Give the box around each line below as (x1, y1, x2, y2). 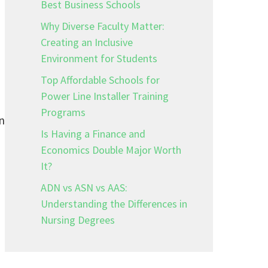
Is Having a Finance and (41, 127, 145, 141)
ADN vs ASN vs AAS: (41, 181, 127, 194)
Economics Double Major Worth (41, 143, 181, 157)
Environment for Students (41, 51, 157, 65)
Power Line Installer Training (41, 89, 169, 103)
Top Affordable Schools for (41, 73, 160, 87)
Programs (41, 105, 86, 119)
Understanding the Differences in (41, 197, 187, 211)
